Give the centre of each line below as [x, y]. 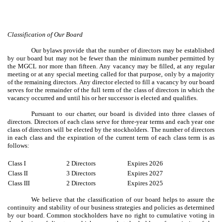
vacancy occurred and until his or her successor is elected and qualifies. [103, 98]
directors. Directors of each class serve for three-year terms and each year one [111, 121]
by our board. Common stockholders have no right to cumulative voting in [111, 215]
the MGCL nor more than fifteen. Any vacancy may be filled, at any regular [111, 66]
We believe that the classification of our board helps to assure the [123, 199]
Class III [19, 183]
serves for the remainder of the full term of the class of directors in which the [111, 90]
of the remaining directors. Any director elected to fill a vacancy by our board [111, 82]
